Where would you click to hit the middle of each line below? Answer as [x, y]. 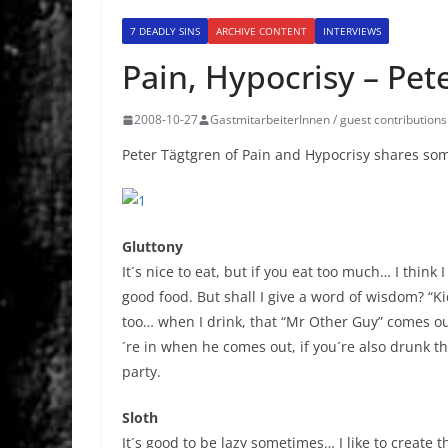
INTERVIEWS [352, 31]
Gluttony [152, 247]
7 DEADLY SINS [165, 31]
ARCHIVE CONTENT [261, 31]
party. [141, 372]
